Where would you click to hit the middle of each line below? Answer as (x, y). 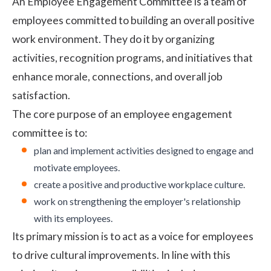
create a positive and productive (101, 184)
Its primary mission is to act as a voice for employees (133, 236)
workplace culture (206, 184)
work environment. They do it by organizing (113, 39)
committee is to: (50, 132)
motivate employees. (77, 167)
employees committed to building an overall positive (133, 20)
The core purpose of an (68, 114)
